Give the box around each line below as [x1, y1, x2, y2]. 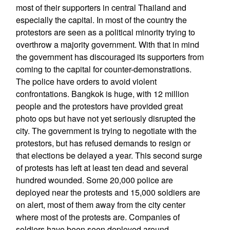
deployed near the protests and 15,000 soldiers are [15, 186, 200, 198]
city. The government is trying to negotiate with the [15, 125, 197, 137]
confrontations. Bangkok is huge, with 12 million [15, 88, 189, 100]
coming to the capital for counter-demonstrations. [15, 63, 191, 75]
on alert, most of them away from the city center [15, 199, 185, 210]
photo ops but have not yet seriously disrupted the [15, 112, 196, 124]
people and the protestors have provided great [15, 100, 183, 112]
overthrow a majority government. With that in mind [15, 39, 199, 50]
